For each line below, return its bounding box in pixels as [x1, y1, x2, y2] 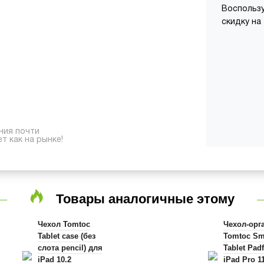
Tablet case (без [37, 231, 95, 240]
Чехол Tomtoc [37, 219, 90, 229]
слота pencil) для [37, 243, 103, 252]
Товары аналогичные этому [56, 192, 235, 207]
